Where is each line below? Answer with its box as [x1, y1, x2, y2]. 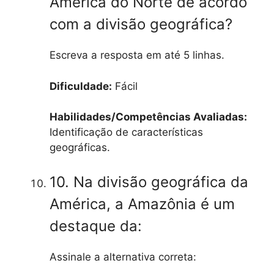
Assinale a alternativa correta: [50, 250, 196, 263]
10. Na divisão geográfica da [50, 172, 248, 191]
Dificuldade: [50, 80, 112, 92]
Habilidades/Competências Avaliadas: [50, 111, 247, 124]
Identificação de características [50, 126, 203, 139]
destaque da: [50, 217, 142, 235]
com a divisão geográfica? [50, 15, 232, 34]
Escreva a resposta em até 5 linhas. [50, 49, 224, 62]
